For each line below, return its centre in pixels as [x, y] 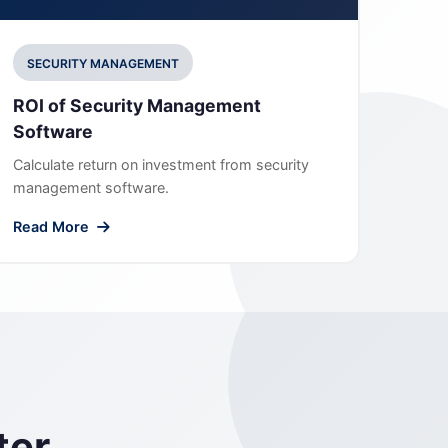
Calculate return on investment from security [160, 164]
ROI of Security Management [136, 105]
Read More [52, 226]
